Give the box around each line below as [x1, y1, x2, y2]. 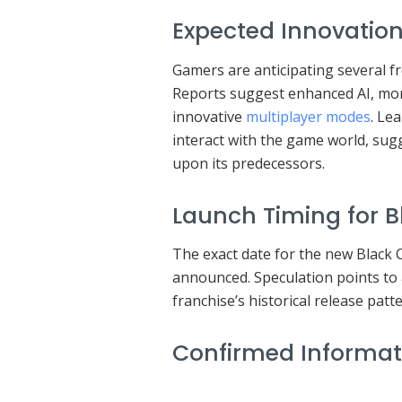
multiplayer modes [246, 106, 371, 127]
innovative [172, 106, 246, 127]
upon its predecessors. [172, 153, 325, 173]
